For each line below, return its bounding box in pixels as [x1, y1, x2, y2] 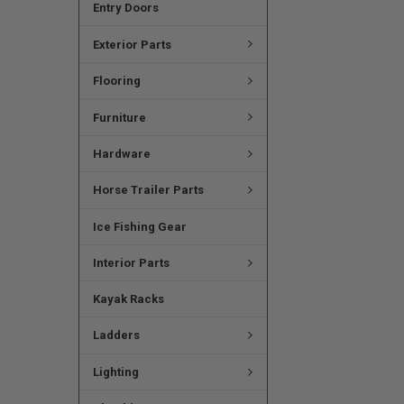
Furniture [92, 110, 146, 124]
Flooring [92, 74, 141, 88]
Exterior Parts [92, 37, 171, 51]
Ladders [92, 328, 140, 343]
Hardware [92, 147, 151, 161]
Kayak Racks [92, 292, 164, 307]
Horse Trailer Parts [92, 183, 204, 197]
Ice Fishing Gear [92, 219, 187, 234]
